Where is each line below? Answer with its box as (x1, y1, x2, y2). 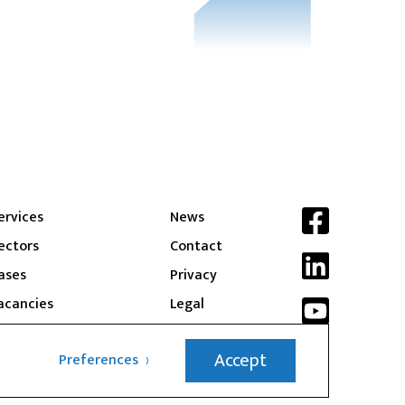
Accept (214, 345, 267, 376)
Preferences (59, 348, 138, 372)
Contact (170, 234, 222, 259)
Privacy (170, 263, 217, 287)
